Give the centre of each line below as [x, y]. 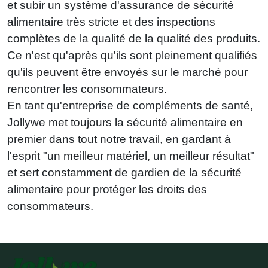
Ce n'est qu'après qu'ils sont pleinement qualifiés [132, 55]
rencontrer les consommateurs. [87, 89]
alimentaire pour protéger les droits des [107, 189]
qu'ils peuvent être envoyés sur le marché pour [127, 72]
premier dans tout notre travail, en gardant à [119, 139]
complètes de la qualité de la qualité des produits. [134, 38]
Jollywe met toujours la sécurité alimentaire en [125, 122]
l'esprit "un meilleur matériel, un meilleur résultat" [131, 156]
